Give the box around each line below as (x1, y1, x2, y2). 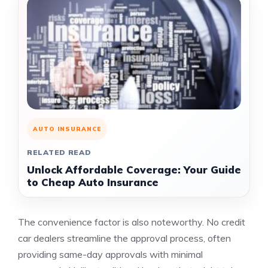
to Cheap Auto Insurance (27, 176, 159, 188)
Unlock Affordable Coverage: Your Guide (27, 163, 241, 176)
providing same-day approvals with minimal (18, 248, 203, 260)
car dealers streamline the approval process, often (18, 232, 231, 244)
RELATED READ (27, 148, 92, 157)
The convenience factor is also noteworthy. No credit (18, 216, 245, 228)
